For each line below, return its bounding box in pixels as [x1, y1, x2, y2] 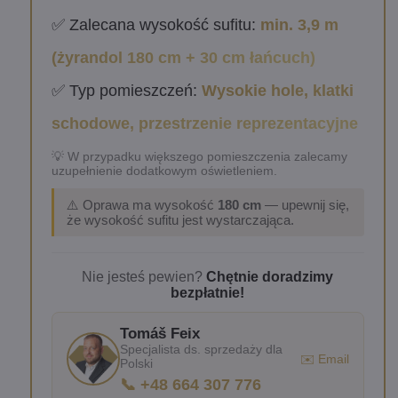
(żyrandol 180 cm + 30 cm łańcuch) [51, 48, 315, 67]
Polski [119, 355, 153, 370]
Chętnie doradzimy [206, 268, 334, 284]
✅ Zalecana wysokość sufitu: [51, 15, 260, 34]
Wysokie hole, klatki [201, 81, 354, 99]
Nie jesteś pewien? [82, 268, 207, 284]
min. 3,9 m [259, 15, 338, 34]
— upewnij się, [260, 196, 349, 212]
